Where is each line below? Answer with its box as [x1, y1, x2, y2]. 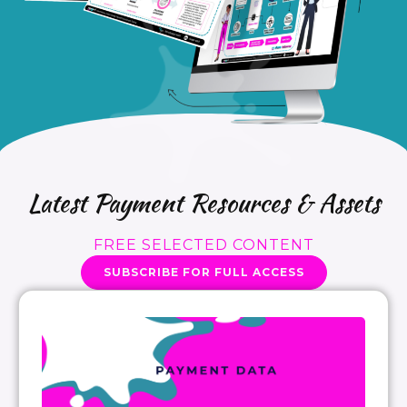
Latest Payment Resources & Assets [27, 184, 380, 221]
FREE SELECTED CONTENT [93, 235, 314, 253]
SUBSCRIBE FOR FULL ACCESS [103, 264, 304, 279]
